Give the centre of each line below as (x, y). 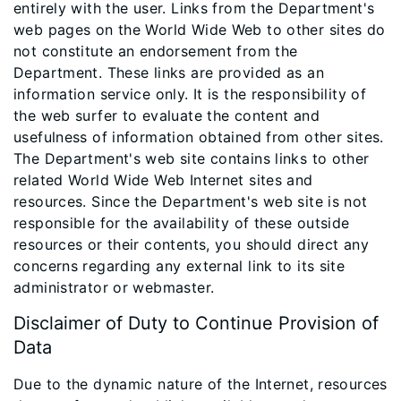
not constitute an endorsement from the (156, 51)
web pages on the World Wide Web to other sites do (200, 30)
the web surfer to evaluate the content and (166, 115)
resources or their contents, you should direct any (192, 244)
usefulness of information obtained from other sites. (199, 137)
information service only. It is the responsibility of (190, 94)
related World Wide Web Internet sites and (163, 180)
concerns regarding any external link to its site (179, 266)
